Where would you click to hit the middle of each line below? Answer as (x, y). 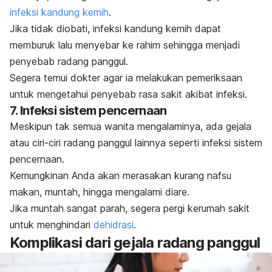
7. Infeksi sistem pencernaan (88, 111)
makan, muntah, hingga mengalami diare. (100, 192)
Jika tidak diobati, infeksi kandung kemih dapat (115, 29)
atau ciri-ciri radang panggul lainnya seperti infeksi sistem (136, 143)
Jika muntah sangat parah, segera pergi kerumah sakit (130, 209)
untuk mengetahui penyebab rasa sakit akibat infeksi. (128, 94)
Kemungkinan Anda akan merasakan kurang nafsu (121, 176)
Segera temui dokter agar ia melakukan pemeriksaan (126, 78)
